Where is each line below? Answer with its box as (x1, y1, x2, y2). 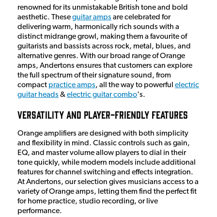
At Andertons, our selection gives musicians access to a (17, 178, 199, 186)
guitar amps (72, 13, 111, 21)
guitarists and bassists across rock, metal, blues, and (17, 42, 191, 50)
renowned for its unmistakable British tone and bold (17, 3, 188, 12)
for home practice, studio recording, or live (17, 197, 158, 205)
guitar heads (17, 91, 59, 99)
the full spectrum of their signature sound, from (17, 71, 171, 79)
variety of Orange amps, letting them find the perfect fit (17, 187, 197, 196)
